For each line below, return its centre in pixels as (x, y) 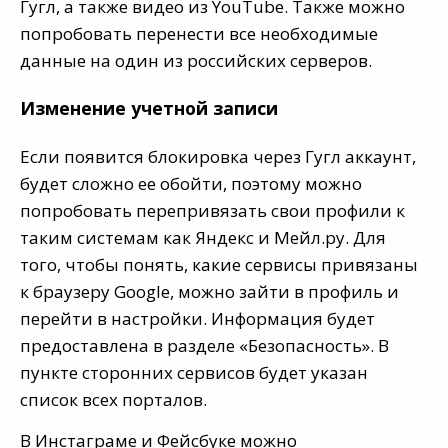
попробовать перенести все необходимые (199, 33)
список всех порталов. (113, 400)
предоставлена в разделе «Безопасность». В (204, 346)
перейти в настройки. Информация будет (197, 319)
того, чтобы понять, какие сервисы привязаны (219, 265)
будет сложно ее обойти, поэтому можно (191, 184)
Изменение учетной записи (149, 108)
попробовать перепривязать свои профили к (212, 211)
